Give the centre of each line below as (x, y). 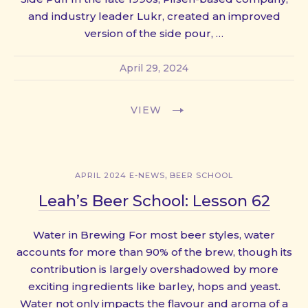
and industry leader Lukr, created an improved (154, 16)
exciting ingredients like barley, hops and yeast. (154, 286)
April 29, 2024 (154, 68)
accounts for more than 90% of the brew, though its (154, 252)
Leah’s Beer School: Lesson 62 (154, 200)
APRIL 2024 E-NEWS (120, 175)
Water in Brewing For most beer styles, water (154, 234)
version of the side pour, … (154, 33)
